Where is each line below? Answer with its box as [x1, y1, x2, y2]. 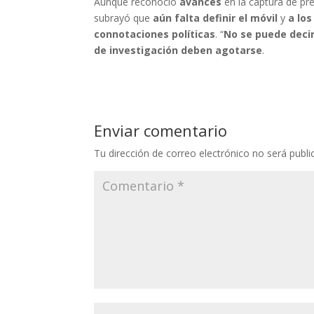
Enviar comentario [94, 120, 228, 142]
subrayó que [94, 11, 153, 25]
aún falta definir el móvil [153, 11, 278, 25]
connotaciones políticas [94, 27, 216, 41]
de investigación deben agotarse [94, 43, 263, 57]
